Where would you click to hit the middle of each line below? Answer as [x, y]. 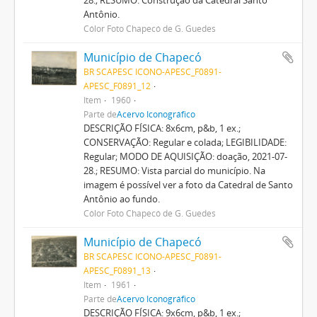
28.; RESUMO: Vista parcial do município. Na [174, 170]
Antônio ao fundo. [121, 198]
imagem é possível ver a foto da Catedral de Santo [188, 184]
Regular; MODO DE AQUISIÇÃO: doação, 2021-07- [185, 156]
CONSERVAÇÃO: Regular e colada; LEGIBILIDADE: [185, 142]
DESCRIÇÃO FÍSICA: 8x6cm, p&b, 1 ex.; [162, 128]
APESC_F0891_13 [117, 270]
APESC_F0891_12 [117, 85]
